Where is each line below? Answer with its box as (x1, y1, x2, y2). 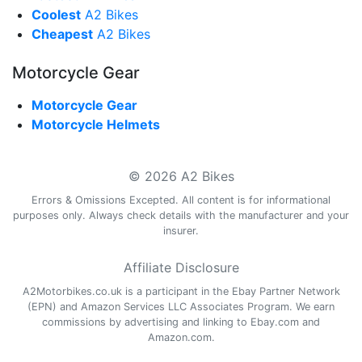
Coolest (32, 6, 81, 23)
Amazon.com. (147, 331, 215, 344)
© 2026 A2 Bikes (128, 168, 234, 185)
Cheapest (32, 26, 93, 43)
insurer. (163, 225, 199, 238)
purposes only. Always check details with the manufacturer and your (13, 209, 349, 222)
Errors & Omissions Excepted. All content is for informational (32, 194, 330, 207)
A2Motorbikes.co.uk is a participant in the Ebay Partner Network (22, 285, 340, 298)
